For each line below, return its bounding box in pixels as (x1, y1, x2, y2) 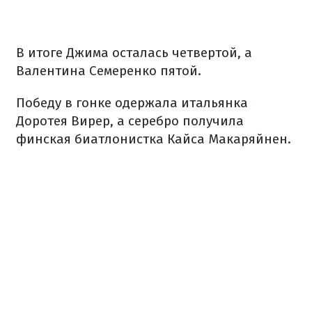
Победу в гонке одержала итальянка (16, 95, 248, 111)
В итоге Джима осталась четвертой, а (16, 45, 252, 61)
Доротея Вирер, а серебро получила (16, 113, 244, 130)
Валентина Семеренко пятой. (16, 63, 201, 79)
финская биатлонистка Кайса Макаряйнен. (16, 131, 291, 148)
